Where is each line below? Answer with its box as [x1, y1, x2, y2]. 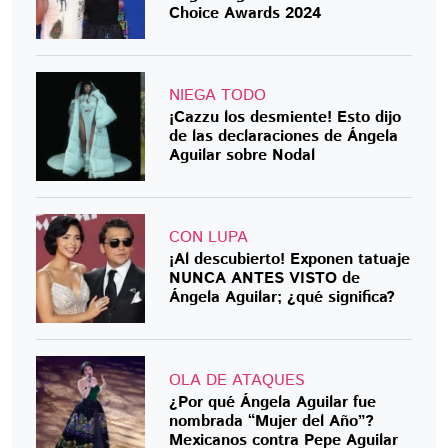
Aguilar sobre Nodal [169, 143, 316, 167]
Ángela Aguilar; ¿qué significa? [169, 286, 396, 310]
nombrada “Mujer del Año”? [169, 409, 375, 433]
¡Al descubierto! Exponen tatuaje [169, 248, 411, 272]
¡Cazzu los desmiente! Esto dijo [169, 105, 402, 129]
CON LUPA [169, 226, 249, 250]
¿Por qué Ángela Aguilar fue [169, 390, 377, 414]
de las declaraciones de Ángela [169, 124, 399, 148]
